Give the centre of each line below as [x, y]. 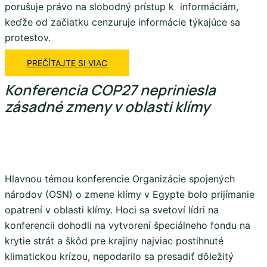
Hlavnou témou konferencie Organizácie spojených [120, 179]
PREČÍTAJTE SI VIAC [67, 63]
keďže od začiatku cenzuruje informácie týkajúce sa [122, 22]
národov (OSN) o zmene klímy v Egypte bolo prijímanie [130, 195]
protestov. [28, 37]
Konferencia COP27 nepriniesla [110, 90]
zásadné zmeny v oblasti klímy [107, 107]
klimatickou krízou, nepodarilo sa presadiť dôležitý [119, 257]
